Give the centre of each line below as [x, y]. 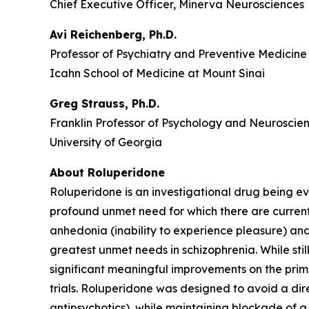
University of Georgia [106, 142]
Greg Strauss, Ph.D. [104, 103]
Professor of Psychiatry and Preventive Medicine [178, 53]
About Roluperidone [107, 172]
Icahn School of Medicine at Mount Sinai [157, 73]
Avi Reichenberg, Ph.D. [113, 34]
